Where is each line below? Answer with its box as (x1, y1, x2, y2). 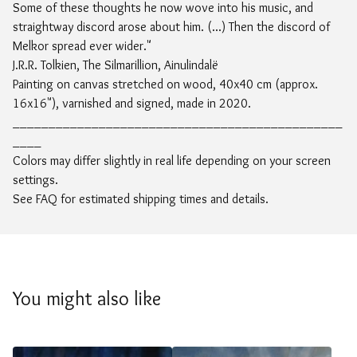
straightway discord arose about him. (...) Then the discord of (13, 19, 330, 35)
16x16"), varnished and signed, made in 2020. (13, 96, 251, 112)
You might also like (13, 287, 161, 311)
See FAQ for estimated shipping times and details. (13, 191, 269, 207)
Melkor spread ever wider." (13, 38, 151, 54)
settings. (13, 172, 58, 188)
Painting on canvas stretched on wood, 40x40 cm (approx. (13, 76, 318, 92)
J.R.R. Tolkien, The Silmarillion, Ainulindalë (13, 57, 218, 73)
